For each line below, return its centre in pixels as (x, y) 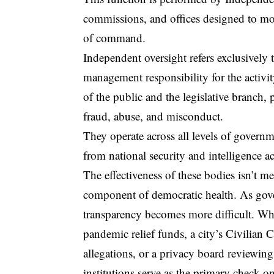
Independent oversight (135, 57)
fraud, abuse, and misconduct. (154, 116)
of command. (115, 37)
